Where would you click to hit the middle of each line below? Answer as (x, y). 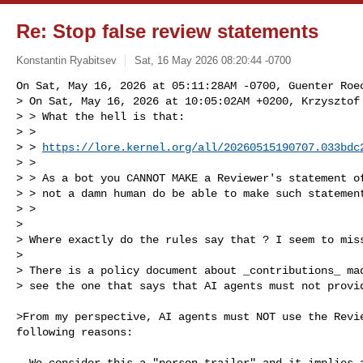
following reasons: (75, 332)
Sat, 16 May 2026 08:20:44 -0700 (212, 60)
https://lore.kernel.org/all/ (133, 147)
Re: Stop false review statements (167, 31)
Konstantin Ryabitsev (66, 60)
